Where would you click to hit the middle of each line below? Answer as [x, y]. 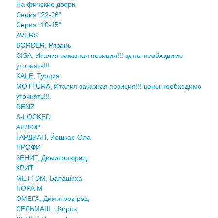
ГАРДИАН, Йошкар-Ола [53, 137]
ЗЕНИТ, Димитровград [51, 157]
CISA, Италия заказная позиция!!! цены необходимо [99, 55]
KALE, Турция [38, 76]
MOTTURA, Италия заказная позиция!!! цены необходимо [109, 86]
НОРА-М [29, 188]
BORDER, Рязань [43, 45]
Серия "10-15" [38, 25]
